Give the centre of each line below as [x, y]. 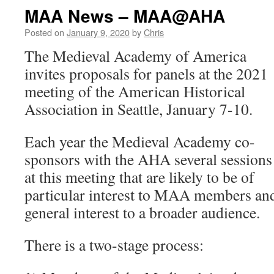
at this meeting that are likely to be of [139, 177]
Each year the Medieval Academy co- [140, 141]
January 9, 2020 [98, 32]
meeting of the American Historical [135, 91]
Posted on [44, 32]
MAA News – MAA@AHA [125, 16]
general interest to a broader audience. [142, 212]
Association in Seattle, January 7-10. [139, 109]
